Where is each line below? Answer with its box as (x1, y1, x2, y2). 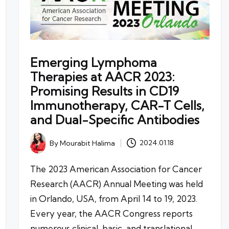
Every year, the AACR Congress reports (30, 208, 193, 219)
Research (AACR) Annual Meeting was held (30, 178, 203, 189)
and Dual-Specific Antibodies (30, 111, 199, 127)
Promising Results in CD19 (30, 83, 179, 99)
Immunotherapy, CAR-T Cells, (30, 97, 204, 113)
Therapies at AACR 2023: (30, 68, 175, 84)
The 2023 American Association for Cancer (30, 163, 202, 174)
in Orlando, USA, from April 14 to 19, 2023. (30, 193, 197, 204)
